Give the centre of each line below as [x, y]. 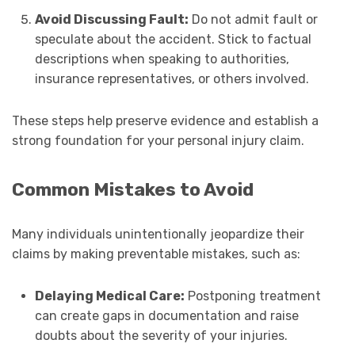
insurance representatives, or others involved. [172, 78]
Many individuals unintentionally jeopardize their [158, 234]
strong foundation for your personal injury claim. [158, 140]
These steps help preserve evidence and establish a [165, 120]
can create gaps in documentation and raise [166, 315]
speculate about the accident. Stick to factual [173, 39]
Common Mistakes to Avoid [133, 189]
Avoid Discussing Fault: [111, 19]
